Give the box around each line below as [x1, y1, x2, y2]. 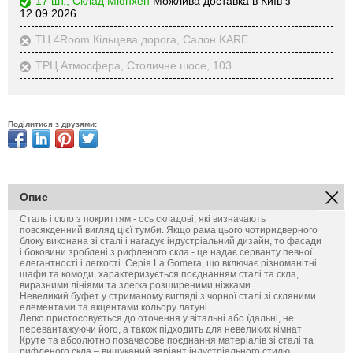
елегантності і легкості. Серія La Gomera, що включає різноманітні [20, 257, 317, 269]
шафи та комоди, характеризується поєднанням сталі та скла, [20, 268, 299, 280]
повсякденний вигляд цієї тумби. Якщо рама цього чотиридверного [20, 224, 318, 236]
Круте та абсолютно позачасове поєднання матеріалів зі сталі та [20, 334, 314, 346]
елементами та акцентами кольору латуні [20, 301, 207, 313]
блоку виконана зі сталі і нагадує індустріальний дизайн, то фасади [20, 235, 321, 247]
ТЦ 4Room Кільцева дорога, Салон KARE [35, 32, 248, 46]
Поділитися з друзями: [8, 119, 97, 128]
